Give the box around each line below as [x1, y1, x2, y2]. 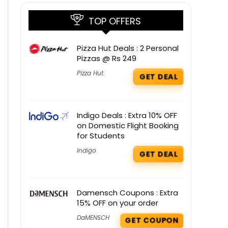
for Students [77, 130, 125, 141]
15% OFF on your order [77, 197, 158, 209]
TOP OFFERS [89, 15, 141, 28]
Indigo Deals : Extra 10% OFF [77, 110, 177, 121]
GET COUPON [125, 215, 179, 226]
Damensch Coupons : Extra [77, 187, 178, 198]
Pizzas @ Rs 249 [77, 53, 136, 64]
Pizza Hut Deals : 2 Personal [77, 43, 179, 54]
